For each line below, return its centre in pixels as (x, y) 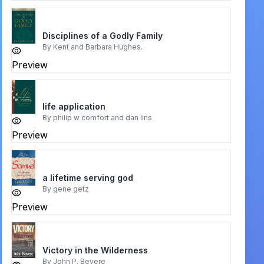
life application (74, 107)
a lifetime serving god (88, 177)
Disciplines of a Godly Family (102, 35)
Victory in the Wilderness (95, 250)
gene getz (71, 189)
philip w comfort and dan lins (102, 118)
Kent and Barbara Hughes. (98, 47)
